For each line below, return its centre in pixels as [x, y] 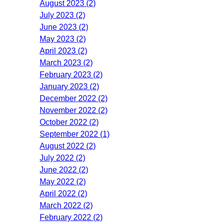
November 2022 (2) [74, 110]
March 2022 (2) [66, 205]
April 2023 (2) [63, 51]
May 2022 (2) [63, 181]
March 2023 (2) [66, 62]
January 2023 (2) [69, 86]
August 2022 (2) [68, 146]
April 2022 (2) [63, 193]
